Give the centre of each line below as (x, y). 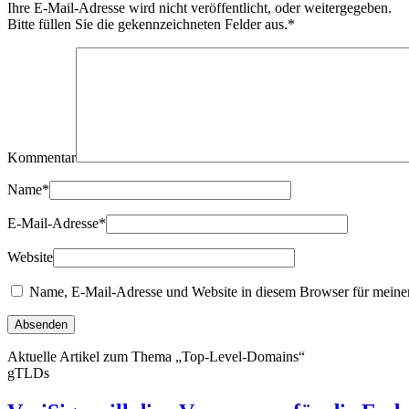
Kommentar (42, 158)
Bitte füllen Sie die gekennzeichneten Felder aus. (147, 25)
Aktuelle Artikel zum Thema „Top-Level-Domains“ (156, 357)
